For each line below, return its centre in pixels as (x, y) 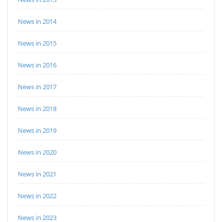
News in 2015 (37, 43)
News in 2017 (37, 86)
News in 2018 (37, 108)
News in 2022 (37, 195)
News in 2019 (37, 130)
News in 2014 (37, 21)
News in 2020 (37, 152)
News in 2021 (37, 174)
